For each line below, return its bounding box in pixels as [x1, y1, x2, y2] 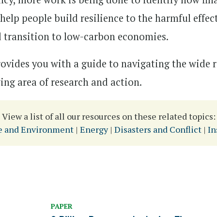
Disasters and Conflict [114, 124, 201, 135]
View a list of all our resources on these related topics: [1, 110, 216, 122]
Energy [79, 124, 108, 135]
